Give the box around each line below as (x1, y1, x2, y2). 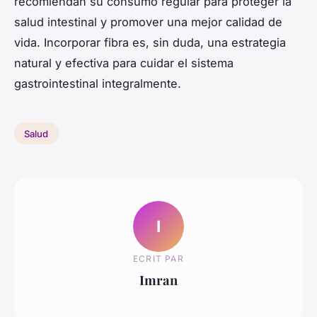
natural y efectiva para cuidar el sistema (14, 55, 234, 70)
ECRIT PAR (133, 253, 184, 265)
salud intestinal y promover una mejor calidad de (14, 14, 282, 29)
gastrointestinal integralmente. (14, 76, 181, 91)
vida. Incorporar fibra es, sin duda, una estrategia (14, 35, 286, 50)
